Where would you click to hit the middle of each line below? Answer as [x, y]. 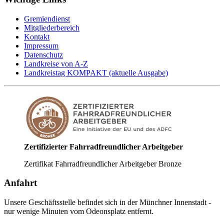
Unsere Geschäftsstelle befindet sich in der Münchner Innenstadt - [107, 202]
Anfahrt [20, 183]
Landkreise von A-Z [56, 63]
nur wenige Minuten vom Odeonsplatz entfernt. [79, 211]
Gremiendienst [47, 18]
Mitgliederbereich [52, 27]
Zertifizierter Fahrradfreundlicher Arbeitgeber [103, 146]
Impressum [41, 45]
